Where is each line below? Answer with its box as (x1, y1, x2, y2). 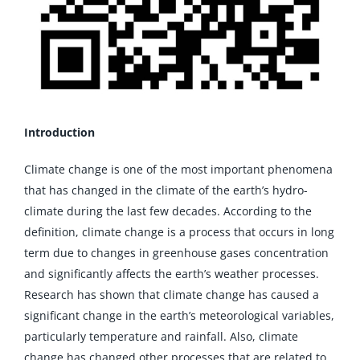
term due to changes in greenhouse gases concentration (23, 244, 329, 260)
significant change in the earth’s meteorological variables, (23, 307, 334, 323)
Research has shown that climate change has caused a (23, 286, 319, 302)
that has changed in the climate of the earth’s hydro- (23, 182, 308, 198)
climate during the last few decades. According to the (23, 202, 312, 219)
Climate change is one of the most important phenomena (23, 161, 333, 177)
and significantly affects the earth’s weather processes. (23, 265, 319, 281)
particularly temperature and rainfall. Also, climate (23, 328, 298, 344)
